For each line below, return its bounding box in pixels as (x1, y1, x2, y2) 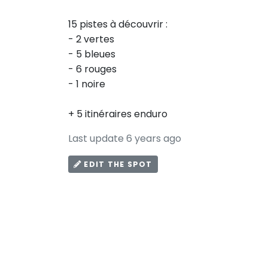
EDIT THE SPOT (81, 159, 153, 169)
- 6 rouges (68, 62, 117, 76)
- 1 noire (68, 77, 105, 91)
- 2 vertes (68, 32, 114, 46)
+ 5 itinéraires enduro (68, 106, 167, 121)
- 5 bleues (68, 47, 115, 61)
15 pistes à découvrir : (68, 17, 167, 31)
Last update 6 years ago (68, 131, 181, 145)
